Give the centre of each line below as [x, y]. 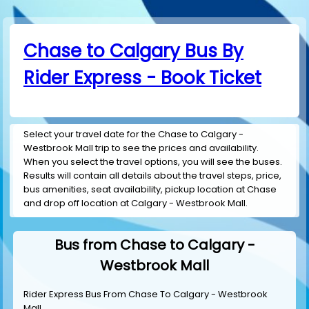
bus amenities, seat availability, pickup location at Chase [150, 190]
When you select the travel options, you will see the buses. [153, 162]
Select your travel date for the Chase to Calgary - [133, 134]
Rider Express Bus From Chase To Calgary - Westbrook [146, 294]
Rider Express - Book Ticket [142, 78]
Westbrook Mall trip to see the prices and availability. [141, 148]
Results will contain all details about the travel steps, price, [152, 176]
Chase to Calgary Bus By [133, 51]
